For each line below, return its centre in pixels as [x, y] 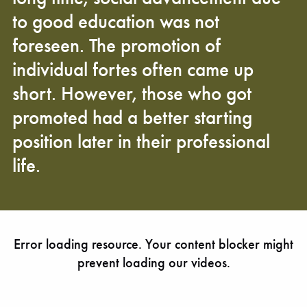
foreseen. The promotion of [116, 46]
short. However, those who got [132, 94]
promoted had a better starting [132, 118]
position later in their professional [141, 142]
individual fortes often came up [133, 70]
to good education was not [116, 22]
